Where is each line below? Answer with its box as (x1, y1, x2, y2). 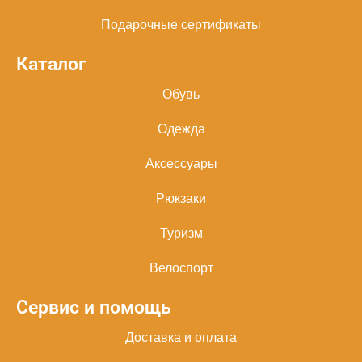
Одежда (157, 120, 205, 137)
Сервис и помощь (16, 296, 171, 318)
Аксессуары (145, 154, 217, 172)
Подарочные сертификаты (101, 15, 261, 33)
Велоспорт (149, 259, 213, 276)
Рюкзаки (156, 189, 206, 207)
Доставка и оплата (125, 328, 237, 346)
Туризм (159, 224, 203, 242)
